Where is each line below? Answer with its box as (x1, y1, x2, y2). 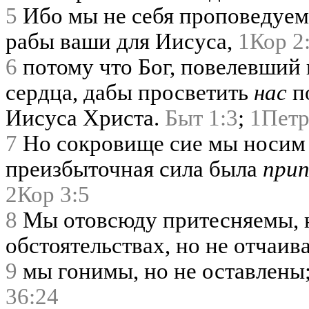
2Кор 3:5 (6, 181, 90, 207)
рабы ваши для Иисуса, (6, 28, 238, 54)
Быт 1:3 (165, 105, 238, 130)
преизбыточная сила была (6, 156, 263, 181)
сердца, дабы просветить (6, 79, 254, 105)
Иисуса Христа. (6, 105, 165, 130)
